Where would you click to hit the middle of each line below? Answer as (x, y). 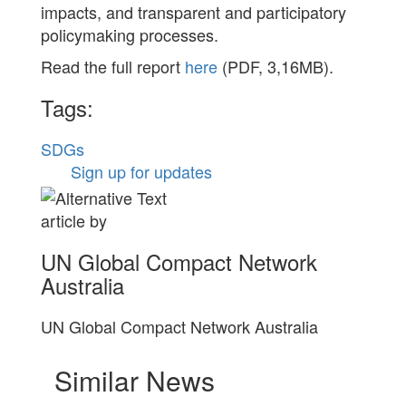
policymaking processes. (129, 34)
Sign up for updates (141, 171)
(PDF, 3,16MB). (275, 66)
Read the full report (112, 66)
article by (73, 220)
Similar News (134, 380)
